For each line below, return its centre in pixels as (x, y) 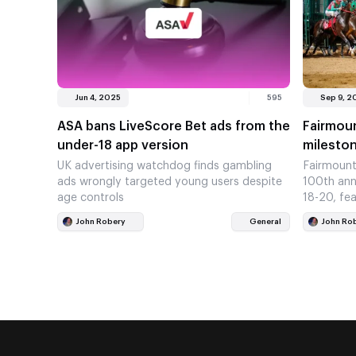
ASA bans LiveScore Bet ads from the (174, 127)
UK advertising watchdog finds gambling (164, 166)
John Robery (101, 222)
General (266, 222)
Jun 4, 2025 (98, 98)
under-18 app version (123, 146)
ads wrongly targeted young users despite (170, 182)
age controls (91, 198)
